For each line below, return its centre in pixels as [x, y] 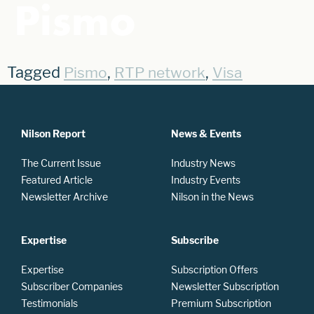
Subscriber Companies [72, 287]
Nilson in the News [212, 197]
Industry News [203, 163]
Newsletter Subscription [225, 287]
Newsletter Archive [64, 197]
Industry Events [206, 180]
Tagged [35, 73]
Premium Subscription [221, 303]
